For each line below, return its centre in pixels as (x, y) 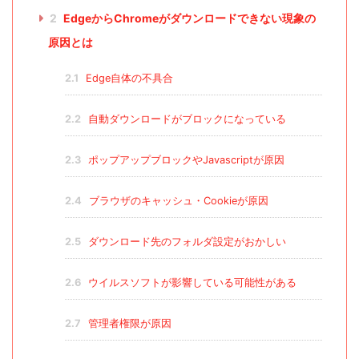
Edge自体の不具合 (127, 79)
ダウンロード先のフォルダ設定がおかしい (185, 242)
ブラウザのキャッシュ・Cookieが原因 (177, 201)
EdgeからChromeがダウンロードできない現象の (188, 18)
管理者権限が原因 (128, 324)
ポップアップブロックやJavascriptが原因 (184, 160)
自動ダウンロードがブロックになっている (185, 119)
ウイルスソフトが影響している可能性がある (190, 283)
